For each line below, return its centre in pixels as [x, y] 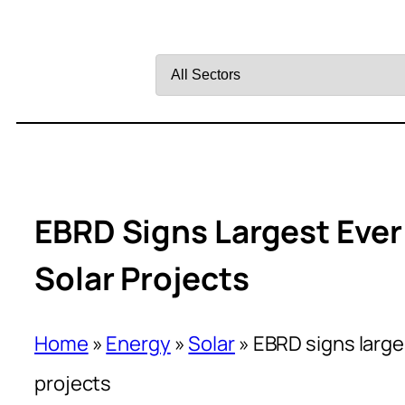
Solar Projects [142, 279]
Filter [178, 33]
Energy [138, 343]
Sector [186, 113]
